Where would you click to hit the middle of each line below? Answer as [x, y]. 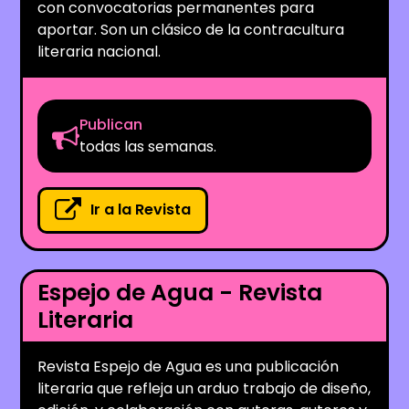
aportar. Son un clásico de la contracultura [191, 29]
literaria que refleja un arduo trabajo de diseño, [204, 388]
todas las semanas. [148, 146]
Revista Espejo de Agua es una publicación [189, 366]
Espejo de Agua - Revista [180, 292]
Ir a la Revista [141, 210]
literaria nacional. [100, 51]
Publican [111, 124]
